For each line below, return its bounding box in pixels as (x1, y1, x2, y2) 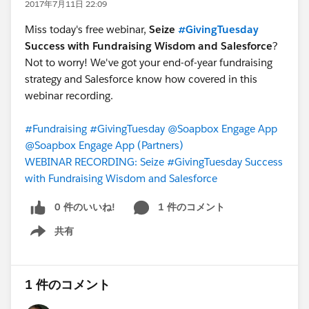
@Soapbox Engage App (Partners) (25, 139, 183, 152)
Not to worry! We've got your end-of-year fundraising (25, 56, 272, 69)
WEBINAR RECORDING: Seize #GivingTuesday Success (25, 155, 283, 168)
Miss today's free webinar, (25, 23, 149, 36)
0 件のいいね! (54, 201, 115, 213)
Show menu (19, 232, 74, 245)
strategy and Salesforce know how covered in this (25, 72, 257, 86)
